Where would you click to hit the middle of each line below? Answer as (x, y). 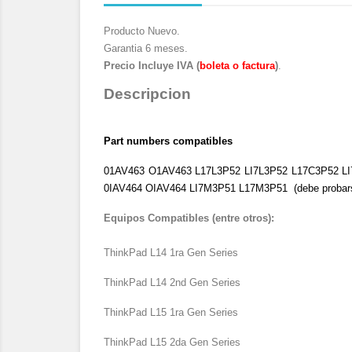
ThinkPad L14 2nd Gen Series (174, 282)
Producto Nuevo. (142, 31)
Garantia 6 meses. (146, 48)
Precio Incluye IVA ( (152, 66)
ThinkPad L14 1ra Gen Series (171, 253)
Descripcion (147, 94)
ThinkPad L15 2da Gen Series (174, 342)
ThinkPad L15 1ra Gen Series (172, 312)
